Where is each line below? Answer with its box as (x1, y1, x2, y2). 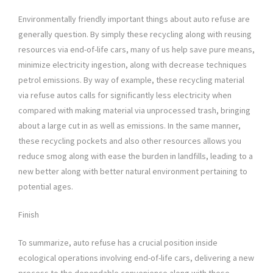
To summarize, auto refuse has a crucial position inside (18, 237, 218, 249)
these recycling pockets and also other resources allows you (18, 135, 241, 147)
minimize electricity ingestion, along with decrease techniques (18, 59, 247, 71)
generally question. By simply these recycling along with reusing (18, 29, 252, 40)
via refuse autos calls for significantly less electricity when (18, 90, 232, 101)
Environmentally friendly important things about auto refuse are (18, 13, 250, 25)
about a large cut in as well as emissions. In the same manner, (18, 120, 241, 132)
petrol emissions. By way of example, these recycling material (18, 74, 244, 86)
